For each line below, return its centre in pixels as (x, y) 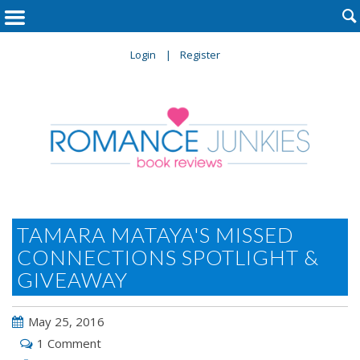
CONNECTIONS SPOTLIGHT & (168, 258)
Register (200, 55)
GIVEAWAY (72, 280)
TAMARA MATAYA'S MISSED (155, 235)
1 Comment (69, 344)
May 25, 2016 (66, 322)
